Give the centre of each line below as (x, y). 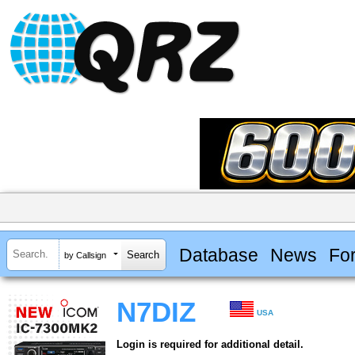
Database (218, 255)
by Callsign (85, 255)
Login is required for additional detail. (210, 345)
